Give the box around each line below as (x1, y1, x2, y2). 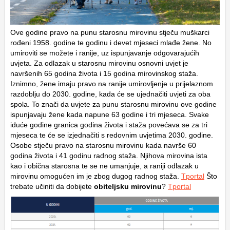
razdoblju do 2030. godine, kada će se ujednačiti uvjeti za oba (10, 90, 210, 99)
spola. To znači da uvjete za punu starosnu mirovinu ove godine (10, 100, 217, 109)
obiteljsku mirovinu (94, 182, 162, 191)
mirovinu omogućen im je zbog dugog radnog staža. (10, 172, 181, 181)
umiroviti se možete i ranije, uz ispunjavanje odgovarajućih (10, 49, 199, 57)
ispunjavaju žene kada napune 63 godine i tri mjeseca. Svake (10, 110, 209, 119)
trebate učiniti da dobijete (10, 182, 94, 191)
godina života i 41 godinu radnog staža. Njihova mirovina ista (10, 151, 207, 160)
